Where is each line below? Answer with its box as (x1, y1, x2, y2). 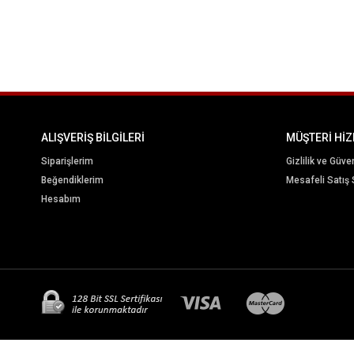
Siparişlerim (41, 156, 93, 168)
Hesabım (41, 194, 81, 205)
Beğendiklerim (41, 175, 104, 186)
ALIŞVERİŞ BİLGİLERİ (41, 131, 145, 145)
